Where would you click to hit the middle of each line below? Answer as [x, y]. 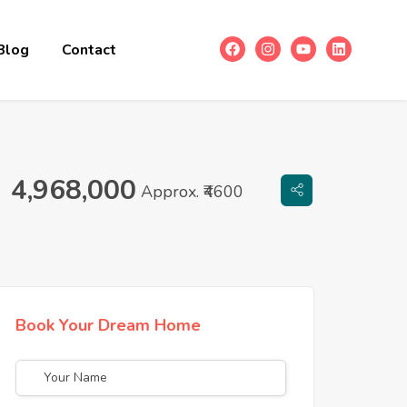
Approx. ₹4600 [192, 191]
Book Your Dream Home [108, 325]
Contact [89, 50]
